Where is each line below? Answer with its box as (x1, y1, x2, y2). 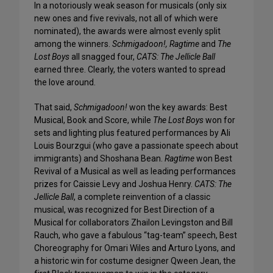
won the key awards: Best (127, 102, 227, 113)
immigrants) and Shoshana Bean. (34, 154, 165, 164)
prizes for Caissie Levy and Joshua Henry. (34, 179, 194, 190)
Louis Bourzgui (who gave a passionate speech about (34, 141, 238, 151)
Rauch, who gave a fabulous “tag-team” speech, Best (34, 230, 237, 241)
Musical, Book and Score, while (34, 115, 153, 126)
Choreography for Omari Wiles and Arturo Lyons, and (34, 243, 235, 253)
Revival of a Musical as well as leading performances (34, 166, 236, 177)
